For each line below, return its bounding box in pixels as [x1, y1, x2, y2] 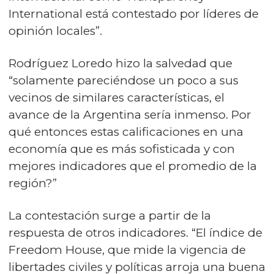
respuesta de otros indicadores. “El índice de [9, 226, 262, 240]
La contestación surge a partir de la [9, 209, 211, 223]
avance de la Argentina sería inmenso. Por [9, 108, 251, 122]
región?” [9, 176, 57, 190]
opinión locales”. [9, 24, 102, 38]
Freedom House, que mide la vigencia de [9, 243, 246, 257]
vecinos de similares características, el [9, 91, 224, 105]
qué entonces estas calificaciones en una [9, 125, 243, 139]
